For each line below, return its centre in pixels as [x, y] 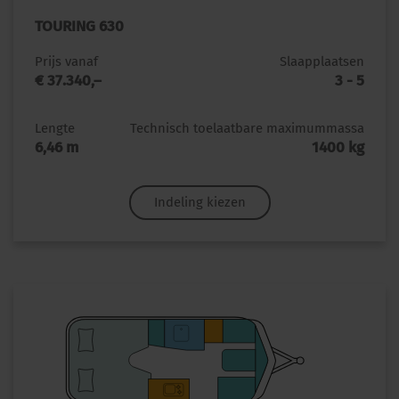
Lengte [55, 128]
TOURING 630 [79, 26]
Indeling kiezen [199, 202]
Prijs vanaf [66, 61]
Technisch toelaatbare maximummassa [247, 128]
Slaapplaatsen [322, 61]
